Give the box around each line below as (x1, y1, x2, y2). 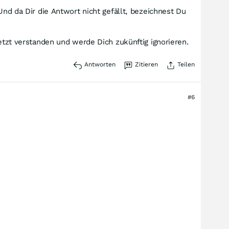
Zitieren (135, 61, 158, 68)
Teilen (177, 61, 195, 68)
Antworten (84, 61, 116, 68)
